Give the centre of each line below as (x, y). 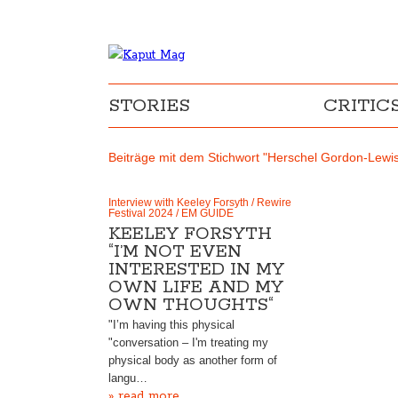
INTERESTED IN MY (196, 270)
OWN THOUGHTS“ (191, 305)
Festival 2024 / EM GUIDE (171, 213)
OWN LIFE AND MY (196, 287)
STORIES (149, 106)
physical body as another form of (193, 360)
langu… (128, 378)
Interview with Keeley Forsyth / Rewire (200, 203)
